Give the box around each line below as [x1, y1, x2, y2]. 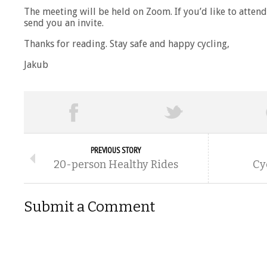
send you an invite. [24, 17, 104, 29]
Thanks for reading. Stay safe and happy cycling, [24, 38, 229, 50]
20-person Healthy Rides [54, 158, 178, 172]
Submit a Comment [24, 198, 155, 216]
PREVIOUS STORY [91, 145, 141, 156]
